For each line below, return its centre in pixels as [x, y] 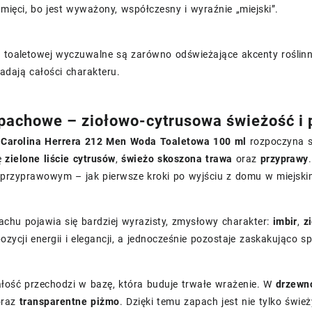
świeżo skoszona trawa [177, 159]
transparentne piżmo [69, 302]
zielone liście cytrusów [60, 159]
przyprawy [284, 159]
